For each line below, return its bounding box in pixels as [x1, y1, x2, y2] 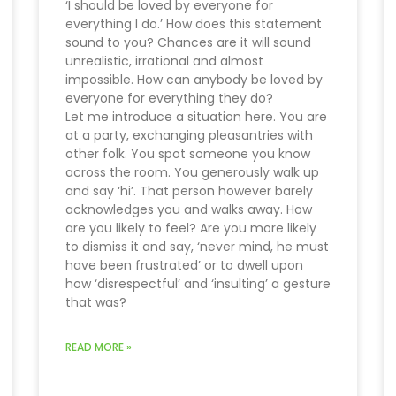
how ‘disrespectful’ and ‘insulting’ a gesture [65, 275, 331, 293]
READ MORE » [65, 339, 132, 355]
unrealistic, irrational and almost [65, 52, 263, 71]
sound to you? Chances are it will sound [65, 34, 311, 52]
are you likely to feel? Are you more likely [65, 219, 316, 238]
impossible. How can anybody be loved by [65, 71, 323, 89]
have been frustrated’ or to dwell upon [65, 256, 303, 275]
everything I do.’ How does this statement [65, 15, 322, 34]
